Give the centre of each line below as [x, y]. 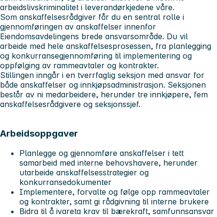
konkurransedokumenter [65, 182]
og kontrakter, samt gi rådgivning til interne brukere [114, 201]
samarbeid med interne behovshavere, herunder [108, 163]
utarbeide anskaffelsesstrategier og [84, 172]
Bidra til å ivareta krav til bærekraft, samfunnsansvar [117, 211]
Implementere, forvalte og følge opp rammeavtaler [115, 192]
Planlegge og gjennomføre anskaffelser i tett [101, 153]
